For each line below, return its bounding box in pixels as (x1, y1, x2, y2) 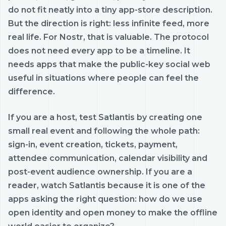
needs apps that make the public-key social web (8, 59, 210, 69)
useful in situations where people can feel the (8, 73, 199, 83)
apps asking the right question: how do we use (8, 194, 202, 204)
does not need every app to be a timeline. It (8, 45, 190, 55)
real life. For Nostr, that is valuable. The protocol (8, 32, 209, 42)
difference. (8, 86, 55, 96)
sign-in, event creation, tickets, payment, (8, 139, 178, 149)
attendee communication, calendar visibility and (8, 153, 207, 163)
